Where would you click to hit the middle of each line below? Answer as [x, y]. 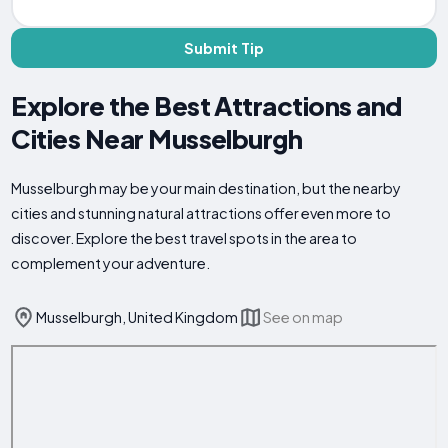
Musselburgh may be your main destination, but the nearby [206, 188]
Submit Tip [224, 47]
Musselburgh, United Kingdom [137, 317]
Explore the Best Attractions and [206, 106]
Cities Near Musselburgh [157, 139]
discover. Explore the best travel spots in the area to [184, 238]
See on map [303, 317]
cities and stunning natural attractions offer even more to [201, 213]
